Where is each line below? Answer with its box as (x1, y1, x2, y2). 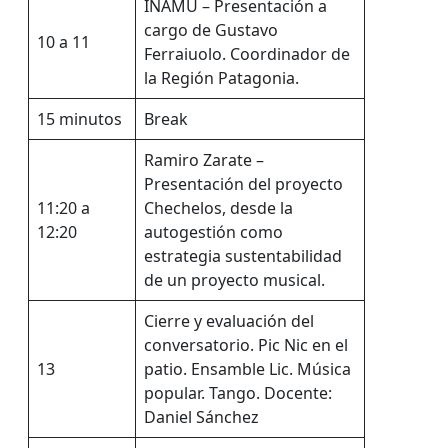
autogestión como (144, 221, 283, 244)
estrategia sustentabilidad (144, 245, 342, 268)
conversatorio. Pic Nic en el (144, 334, 348, 357)
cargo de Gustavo (144, 19, 278, 42)
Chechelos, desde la (144, 197, 293, 220)
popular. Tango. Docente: (144, 382, 332, 405)
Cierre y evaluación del (144, 310, 314, 333)
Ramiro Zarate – (144, 149, 264, 172)
